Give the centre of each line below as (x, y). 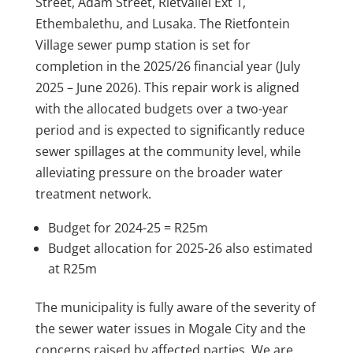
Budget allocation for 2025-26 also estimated (180, 248)
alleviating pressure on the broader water (159, 172)
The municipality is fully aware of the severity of (175, 307)
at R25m (72, 268)
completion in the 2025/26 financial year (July (167, 66)
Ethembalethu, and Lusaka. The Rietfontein (162, 23)
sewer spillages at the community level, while (168, 151)
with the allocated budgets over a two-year (162, 108)
